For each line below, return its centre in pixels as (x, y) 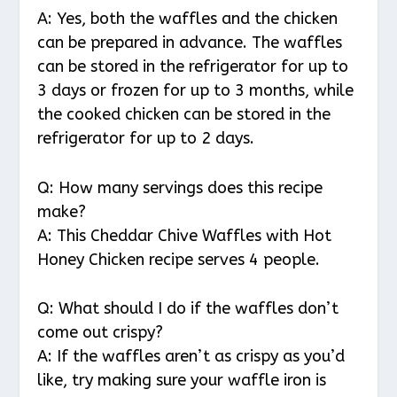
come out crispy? (101, 333)
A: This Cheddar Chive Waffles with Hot (185, 235)
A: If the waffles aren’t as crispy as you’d (191, 357)
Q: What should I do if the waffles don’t (188, 309)
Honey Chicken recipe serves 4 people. (179, 259)
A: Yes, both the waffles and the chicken (188, 18)
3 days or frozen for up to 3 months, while (196, 90)
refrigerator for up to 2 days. (146, 138)
